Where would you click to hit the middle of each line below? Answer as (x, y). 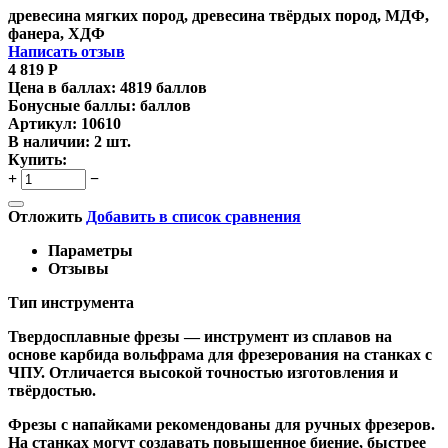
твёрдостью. (52, 390)
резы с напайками (87, 424)
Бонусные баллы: (72, 105)
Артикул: (42, 123)
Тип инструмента (71, 302)
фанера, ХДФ (56, 33)
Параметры (90, 250)
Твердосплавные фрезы (94, 336)
